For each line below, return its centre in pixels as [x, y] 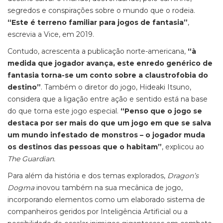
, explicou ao [183, 147]
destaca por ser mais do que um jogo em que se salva [109, 123]
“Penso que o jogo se [161, 111]
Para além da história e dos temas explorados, [87, 176]
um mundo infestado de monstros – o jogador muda [106, 135]
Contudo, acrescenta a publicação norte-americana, [98, 51]
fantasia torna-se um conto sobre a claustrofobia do [108, 75]
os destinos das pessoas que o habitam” [85, 147]
